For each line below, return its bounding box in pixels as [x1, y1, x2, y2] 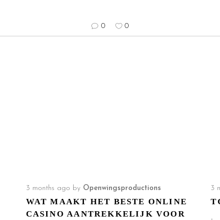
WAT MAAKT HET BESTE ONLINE [26, 197, 188, 206]
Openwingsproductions [82, 185, 161, 192]
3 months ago [26, 185, 70, 192]
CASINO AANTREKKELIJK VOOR [26, 209, 185, 219]
